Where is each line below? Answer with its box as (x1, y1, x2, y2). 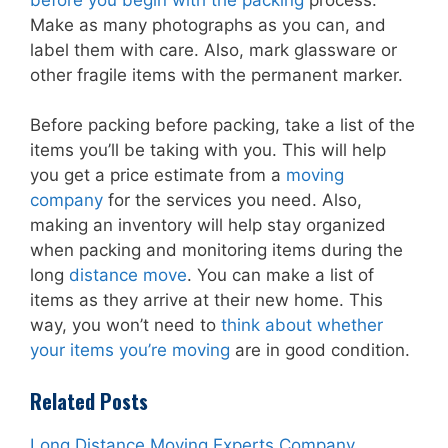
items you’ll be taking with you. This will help (30, 140, 386, 161)
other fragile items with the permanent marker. (30, 64, 403, 85)
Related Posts (30, 385, 148, 416)
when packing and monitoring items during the (30, 240, 403, 261)
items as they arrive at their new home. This (30, 290, 383, 311)
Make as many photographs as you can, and (30, 14, 386, 35)
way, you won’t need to (30, 315, 221, 336)
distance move (69, 265, 187, 286)
